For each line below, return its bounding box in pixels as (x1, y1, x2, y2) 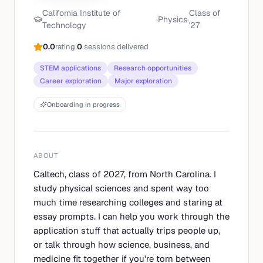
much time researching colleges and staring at (33, 197, 222, 208)
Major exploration (114, 76, 172, 86)
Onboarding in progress (47, 100, 120, 109)
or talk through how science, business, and (33, 239, 210, 250)
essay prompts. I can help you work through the (33, 211, 230, 222)
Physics (157, 14, 187, 25)
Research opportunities (114, 63, 191, 73)
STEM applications (40, 63, 101, 73)
